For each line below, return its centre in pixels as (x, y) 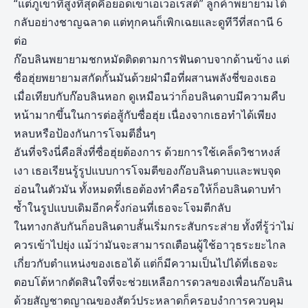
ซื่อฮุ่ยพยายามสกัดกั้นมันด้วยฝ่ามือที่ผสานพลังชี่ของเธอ (145, 78)
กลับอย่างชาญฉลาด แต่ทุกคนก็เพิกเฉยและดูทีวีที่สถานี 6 (148, 22)
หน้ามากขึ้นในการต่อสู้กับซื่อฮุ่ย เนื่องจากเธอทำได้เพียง (145, 115)
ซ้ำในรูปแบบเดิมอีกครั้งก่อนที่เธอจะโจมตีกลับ (122, 208)
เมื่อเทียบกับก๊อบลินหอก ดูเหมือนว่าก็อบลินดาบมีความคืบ (150, 97)
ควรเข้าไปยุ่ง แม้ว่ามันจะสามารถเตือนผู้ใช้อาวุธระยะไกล (150, 245)
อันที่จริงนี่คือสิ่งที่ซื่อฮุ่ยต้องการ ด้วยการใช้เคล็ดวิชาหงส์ (147, 152)
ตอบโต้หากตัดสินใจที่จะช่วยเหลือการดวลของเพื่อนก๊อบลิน (153, 282)
